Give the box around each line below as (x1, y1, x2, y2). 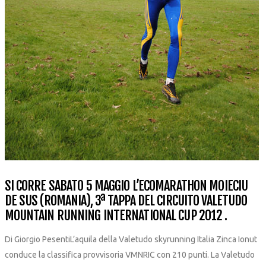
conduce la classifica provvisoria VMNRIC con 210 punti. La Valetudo (4, 250, 255, 259)
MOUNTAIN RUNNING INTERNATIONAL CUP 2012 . (4, 207, 227, 223)
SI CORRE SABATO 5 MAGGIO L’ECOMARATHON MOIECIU (4, 178, 248, 194)
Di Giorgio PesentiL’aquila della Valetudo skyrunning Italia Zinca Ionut (4, 235, 257, 244)
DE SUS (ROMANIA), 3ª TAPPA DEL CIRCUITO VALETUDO (4, 192, 248, 208)
